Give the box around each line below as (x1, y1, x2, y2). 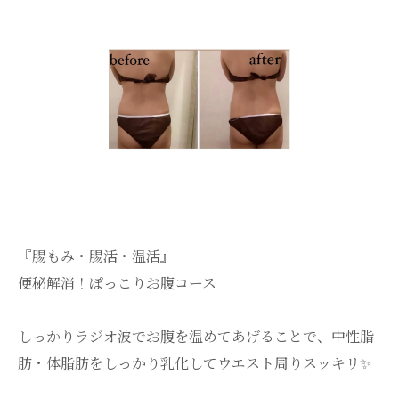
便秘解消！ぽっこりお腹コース (18, 272, 216, 293)
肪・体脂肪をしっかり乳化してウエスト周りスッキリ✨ (18, 352, 371, 373)
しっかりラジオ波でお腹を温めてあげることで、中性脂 (18, 325, 374, 346)
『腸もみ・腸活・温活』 (18, 245, 175, 266)
